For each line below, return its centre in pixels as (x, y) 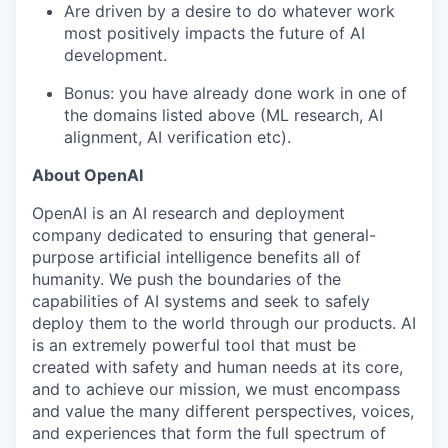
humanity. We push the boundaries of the (186, 278)
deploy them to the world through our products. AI (224, 322)
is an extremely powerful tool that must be (194, 344)
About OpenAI (87, 174)
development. (115, 54)
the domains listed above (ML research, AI (223, 114)
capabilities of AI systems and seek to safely (201, 300)
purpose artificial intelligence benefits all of (196, 256)
